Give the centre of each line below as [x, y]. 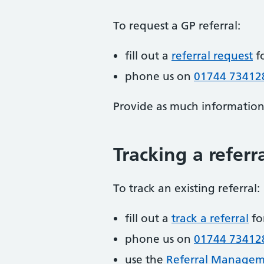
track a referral [210, 218]
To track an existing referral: [187, 188]
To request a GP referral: [177, 26]
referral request [212, 56]
